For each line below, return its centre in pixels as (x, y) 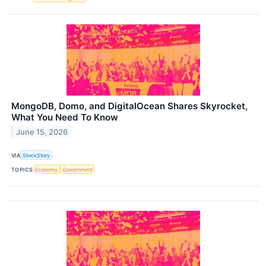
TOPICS (22, 169)
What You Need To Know (65, 118)
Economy (47, 169)
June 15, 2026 (42, 132)
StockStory (37, 155)
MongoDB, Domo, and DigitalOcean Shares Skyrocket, (129, 106)
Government (77, 169)
